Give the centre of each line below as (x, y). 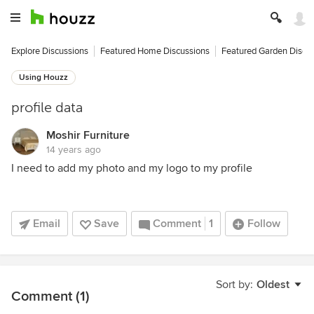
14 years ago (74, 150)
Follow (264, 224)
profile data (47, 108)
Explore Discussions (50, 51)
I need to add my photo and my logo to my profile (132, 168)
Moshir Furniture (88, 135)
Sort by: (234, 285)
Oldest (273, 285)
